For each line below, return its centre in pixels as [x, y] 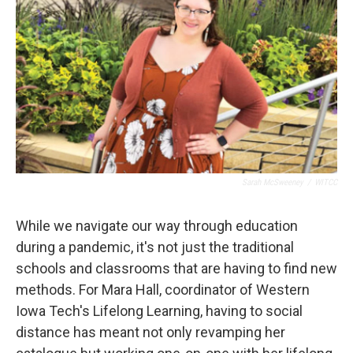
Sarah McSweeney [273, 182]
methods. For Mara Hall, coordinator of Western [163, 290]
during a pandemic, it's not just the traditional [155, 247]
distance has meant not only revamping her [150, 332]
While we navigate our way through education [157, 226]
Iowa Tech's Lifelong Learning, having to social [159, 311]
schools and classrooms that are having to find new [176, 268]
